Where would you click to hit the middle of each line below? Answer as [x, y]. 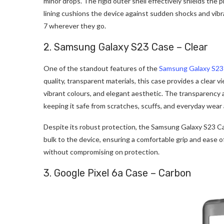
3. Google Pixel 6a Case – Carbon [117, 173]
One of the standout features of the [101, 68]
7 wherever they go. [75, 25]
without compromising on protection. [102, 151]
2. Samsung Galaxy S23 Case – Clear [126, 47]
